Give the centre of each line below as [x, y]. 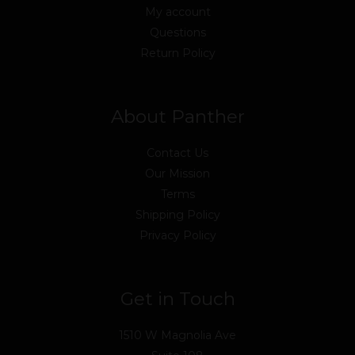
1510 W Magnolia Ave [177, 335]
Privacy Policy [177, 235]
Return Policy [177, 53]
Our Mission [177, 173]
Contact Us [177, 153]
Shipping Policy [177, 214]
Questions [177, 32]
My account [177, 11]
